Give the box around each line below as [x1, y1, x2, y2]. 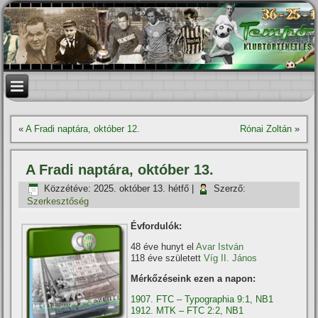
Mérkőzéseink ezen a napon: [131, 273, 256, 284]
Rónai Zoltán [239, 124, 292, 134]
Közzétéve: [44, 183, 92, 194]
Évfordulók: [131, 221, 182, 231]
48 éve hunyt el [131, 241, 197, 252]
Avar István [196, 241, 244, 252]
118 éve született [131, 253, 204, 263]
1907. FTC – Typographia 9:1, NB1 [131, 294, 274, 305]
